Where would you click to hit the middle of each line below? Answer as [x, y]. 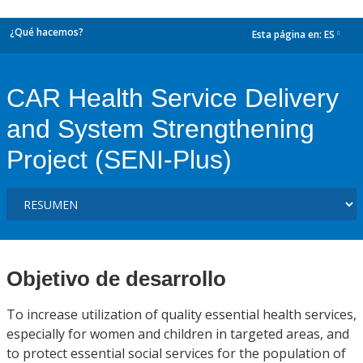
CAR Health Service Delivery [173, 98]
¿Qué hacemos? [47, 32]
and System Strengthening [160, 129]
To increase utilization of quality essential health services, [181, 314]
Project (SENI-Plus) [119, 160]
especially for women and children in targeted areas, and [178, 334]
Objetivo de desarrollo [116, 279]
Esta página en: [288, 35]
